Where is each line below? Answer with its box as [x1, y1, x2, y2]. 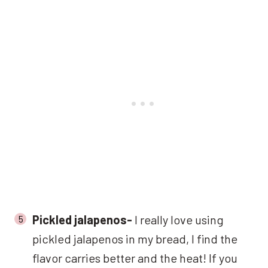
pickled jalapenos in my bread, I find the [32, 231, 237, 246]
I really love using [135, 212, 224, 227]
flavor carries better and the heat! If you [32, 250, 237, 265]
